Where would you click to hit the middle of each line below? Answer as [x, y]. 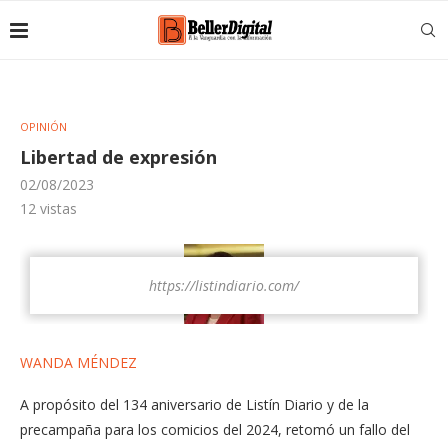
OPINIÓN [43, 126]
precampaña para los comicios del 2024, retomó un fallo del [215, 429]
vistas [56, 208]
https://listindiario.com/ [224, 285]
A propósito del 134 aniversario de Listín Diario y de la [194, 404]
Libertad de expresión [118, 157]
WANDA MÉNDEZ [78, 362]
